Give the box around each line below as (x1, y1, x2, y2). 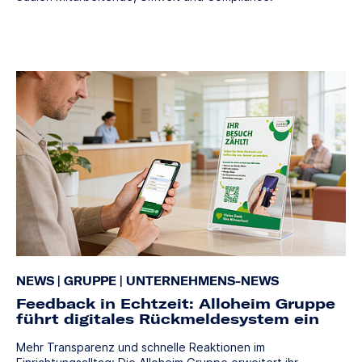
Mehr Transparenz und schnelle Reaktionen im (16, 340, 265, 355)
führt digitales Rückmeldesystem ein (16, 309, 319, 329)
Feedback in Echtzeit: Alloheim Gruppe (16, 294, 335, 314)
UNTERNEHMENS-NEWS (123, 274, 279, 289)
